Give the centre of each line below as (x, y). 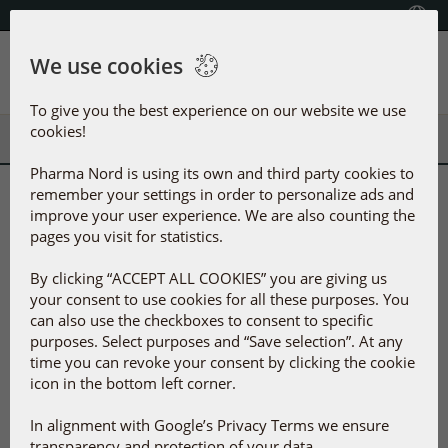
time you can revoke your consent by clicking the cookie (222, 362)
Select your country (350, 14)
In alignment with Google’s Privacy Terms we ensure (209, 425)
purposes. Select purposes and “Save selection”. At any (216, 341)
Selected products (115, 201)
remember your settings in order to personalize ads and (222, 194)
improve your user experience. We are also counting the (222, 215)
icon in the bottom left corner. (133, 383)
